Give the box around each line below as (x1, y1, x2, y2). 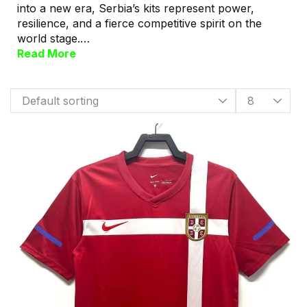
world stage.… (17, 32, 90, 45)
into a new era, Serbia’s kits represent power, (17, 1, 254, 15)
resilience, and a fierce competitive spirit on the (17, 16, 262, 30)
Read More (17, 47, 76, 60)
